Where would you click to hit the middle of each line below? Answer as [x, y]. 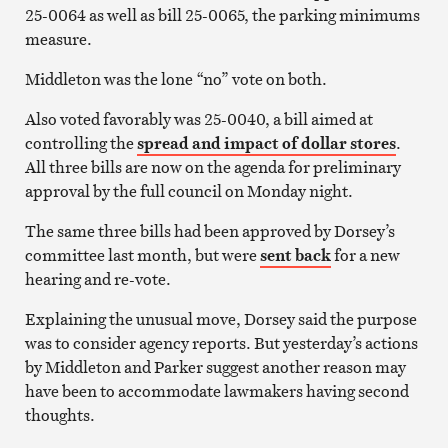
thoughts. [59, 414]
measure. [58, 38]
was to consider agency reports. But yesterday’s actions [221, 342]
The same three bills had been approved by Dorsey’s [209, 230]
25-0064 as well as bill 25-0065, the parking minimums [222, 14]
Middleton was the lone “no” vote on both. [175, 78]
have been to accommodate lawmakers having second [216, 390]
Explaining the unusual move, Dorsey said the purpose [220, 318]
